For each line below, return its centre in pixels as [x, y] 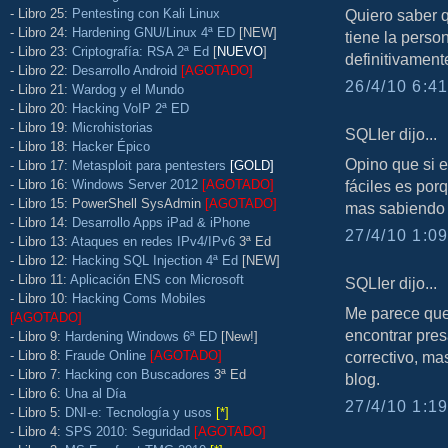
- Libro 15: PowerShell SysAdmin [107, 203]
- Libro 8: [37, 355]
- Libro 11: [40, 279]
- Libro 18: [41, 146]
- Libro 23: [41, 51]
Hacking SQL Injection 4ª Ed [155, 260]
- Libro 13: [40, 241]
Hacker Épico [111, 146]
